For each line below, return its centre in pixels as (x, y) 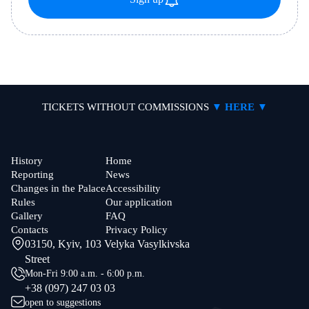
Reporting (32, 174)
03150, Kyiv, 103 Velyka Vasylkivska (107, 243)
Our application (139, 202)
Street (37, 259)
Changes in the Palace (58, 188)
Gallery (27, 216)
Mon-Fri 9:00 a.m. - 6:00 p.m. (85, 273)
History (27, 160)
